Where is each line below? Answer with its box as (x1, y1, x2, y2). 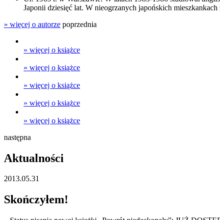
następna (4, 133, 31, 141)
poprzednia (62, 20, 97, 28)
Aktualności (4, 151, 64, 165)
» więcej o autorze (4, 20, 60, 28)
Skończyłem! (4, 193, 68, 206)
